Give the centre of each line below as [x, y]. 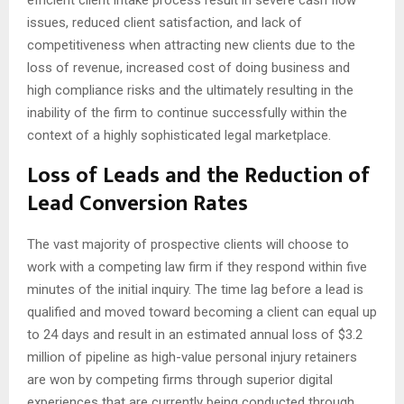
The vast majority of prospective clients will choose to [188, 244]
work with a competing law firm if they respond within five [197, 266]
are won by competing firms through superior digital [180, 379]
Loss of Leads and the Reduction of [198, 175]
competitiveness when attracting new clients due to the [191, 45]
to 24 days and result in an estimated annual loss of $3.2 [195, 334]
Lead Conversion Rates [138, 203]
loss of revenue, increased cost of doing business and [188, 67]
